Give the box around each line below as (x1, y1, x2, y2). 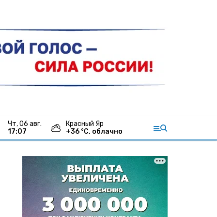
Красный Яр (66, 120, 104, 128)
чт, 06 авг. (12, 120, 42, 128)
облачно (92, 127, 123, 136)
